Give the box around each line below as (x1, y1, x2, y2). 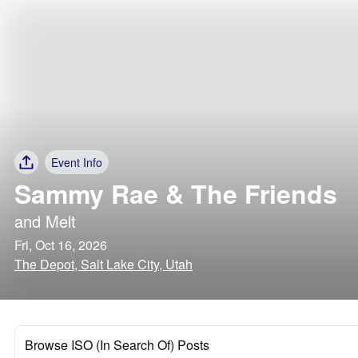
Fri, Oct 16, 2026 (14, 236, 107, 254)
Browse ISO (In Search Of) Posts (25, 336, 209, 354)
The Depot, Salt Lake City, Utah (14, 255, 193, 273)
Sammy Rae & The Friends (14, 175, 337, 212)
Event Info (51, 154, 102, 170)
